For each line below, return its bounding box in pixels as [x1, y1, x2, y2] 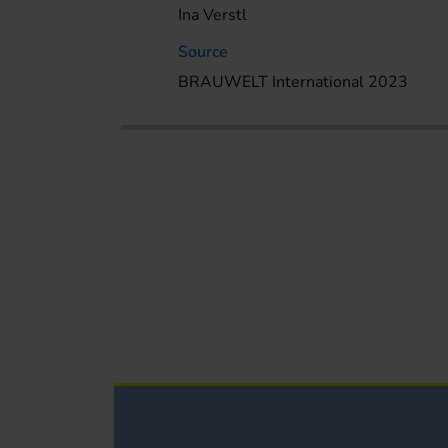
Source [178, 40, 229, 63]
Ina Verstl [178, 3, 248, 26]
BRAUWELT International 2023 [178, 70, 409, 93]
